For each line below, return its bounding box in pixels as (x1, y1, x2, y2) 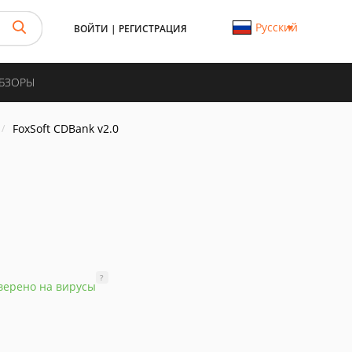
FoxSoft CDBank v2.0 (13, 121, 119, 136)
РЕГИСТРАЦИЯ (119, 22, 187, 35)
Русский (255, 20, 298, 35)
